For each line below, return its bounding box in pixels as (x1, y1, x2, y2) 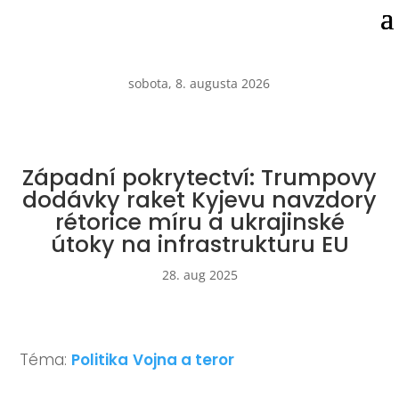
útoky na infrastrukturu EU (50, 229, 349, 260)
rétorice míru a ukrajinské (54, 207, 345, 238)
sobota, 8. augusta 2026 (128, 75, 271, 92)
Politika (71, 349, 129, 370)
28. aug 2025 (161, 266, 238, 283)
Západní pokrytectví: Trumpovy (22, 162, 377, 193)
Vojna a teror (133, 349, 235, 370)
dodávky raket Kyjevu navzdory (22, 184, 377, 216)
